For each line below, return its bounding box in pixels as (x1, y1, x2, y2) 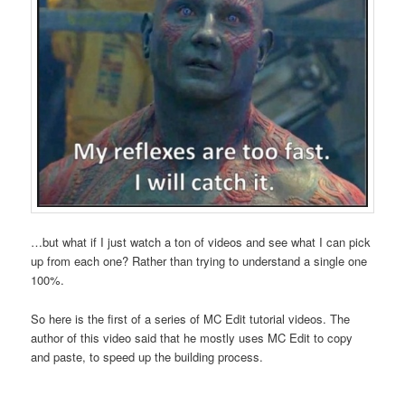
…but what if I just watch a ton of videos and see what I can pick (31, 233, 372, 251)
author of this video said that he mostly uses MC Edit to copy (31, 328, 353, 346)
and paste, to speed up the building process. (31, 347, 264, 365)
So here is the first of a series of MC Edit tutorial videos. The (31, 309, 351, 327)
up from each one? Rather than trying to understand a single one (31, 252, 368, 270)
